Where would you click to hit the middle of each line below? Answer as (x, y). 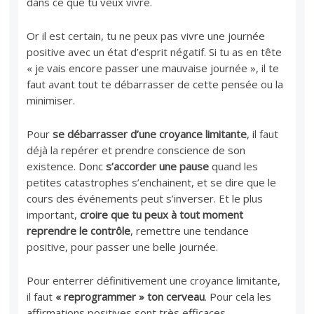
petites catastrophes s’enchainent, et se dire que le (152, 182)
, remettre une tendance (190, 230)
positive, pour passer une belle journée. (123, 246)
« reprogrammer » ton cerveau (130, 296)
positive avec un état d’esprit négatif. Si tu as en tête (155, 52)
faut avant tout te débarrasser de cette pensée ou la (155, 84)
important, (54, 214)
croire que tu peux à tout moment (162, 214)
